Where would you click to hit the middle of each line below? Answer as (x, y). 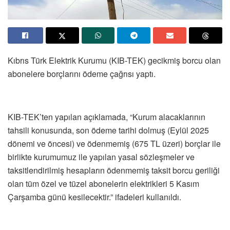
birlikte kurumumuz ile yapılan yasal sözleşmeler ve (101, 157)
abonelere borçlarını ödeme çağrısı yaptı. (82, 74)
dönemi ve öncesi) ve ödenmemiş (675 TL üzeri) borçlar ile (114, 144)
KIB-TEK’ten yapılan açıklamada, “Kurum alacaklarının (107, 117)
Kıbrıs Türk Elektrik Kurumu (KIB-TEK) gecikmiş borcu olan (114, 61)
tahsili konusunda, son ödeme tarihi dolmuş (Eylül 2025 (108, 130)
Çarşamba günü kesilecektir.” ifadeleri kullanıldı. (94, 197)
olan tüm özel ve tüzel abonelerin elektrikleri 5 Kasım (103, 184)
